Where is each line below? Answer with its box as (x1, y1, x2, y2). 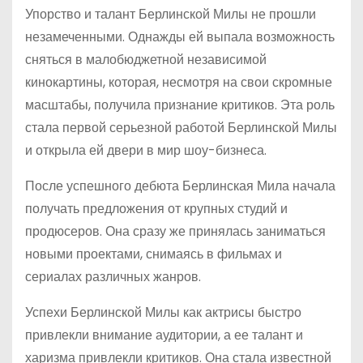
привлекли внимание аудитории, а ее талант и (25, 326, 303, 344)
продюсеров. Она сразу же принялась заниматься (25, 222, 326, 241)
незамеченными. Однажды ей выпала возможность (25, 28, 335, 46)
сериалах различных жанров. (25, 267, 201, 286)
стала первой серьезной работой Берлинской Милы (25, 118, 337, 137)
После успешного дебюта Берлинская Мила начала (25, 177, 335, 195)
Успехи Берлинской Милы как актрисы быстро (25, 303, 301, 322)
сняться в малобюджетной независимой (25, 50, 267, 69)
